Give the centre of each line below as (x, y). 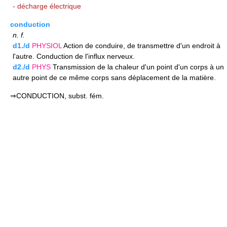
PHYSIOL (47, 45)
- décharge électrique (47, 6)
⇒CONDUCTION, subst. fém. (57, 96)
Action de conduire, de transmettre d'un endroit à (141, 45)
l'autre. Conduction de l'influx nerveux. (74, 56)
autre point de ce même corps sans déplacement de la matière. (114, 77)
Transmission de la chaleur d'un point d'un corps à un (137, 67)
